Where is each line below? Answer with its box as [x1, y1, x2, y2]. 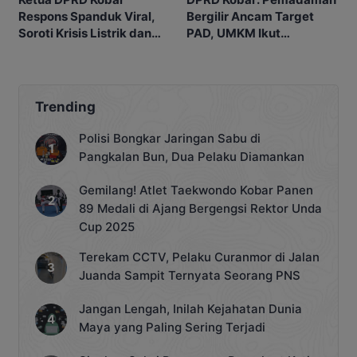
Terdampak [186, 42, 253, 58]
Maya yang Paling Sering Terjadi [79, 320, 265, 335]
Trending [35, 99, 96, 116]
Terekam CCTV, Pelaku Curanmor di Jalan [79, 249, 320, 265]
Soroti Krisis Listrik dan [18, 25, 151, 41]
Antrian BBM [18, 42, 91, 58]
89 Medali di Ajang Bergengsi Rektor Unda [79, 201, 322, 217]
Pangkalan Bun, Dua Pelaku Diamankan [79, 149, 304, 165]
